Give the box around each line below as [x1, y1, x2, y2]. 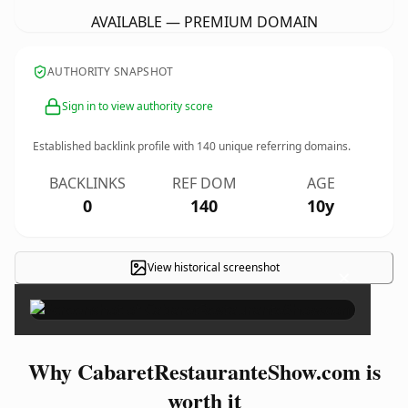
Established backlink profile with [33, 138, 197, 154]
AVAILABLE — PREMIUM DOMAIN [90, 12, 318, 32]
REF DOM [171, 173, 237, 193]
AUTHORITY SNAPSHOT [47, 64, 174, 79]
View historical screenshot [147, 260, 280, 275]
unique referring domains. [216, 138, 351, 154]
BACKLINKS [49, 173, 126, 193]
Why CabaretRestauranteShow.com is [27, 355, 381, 387]
